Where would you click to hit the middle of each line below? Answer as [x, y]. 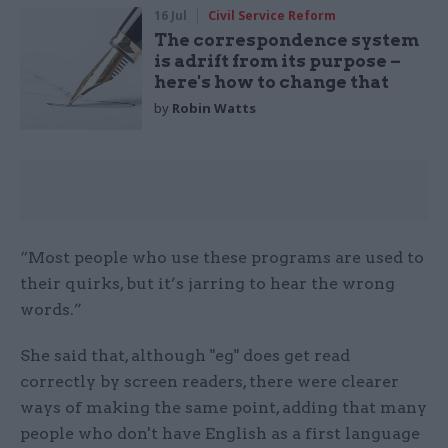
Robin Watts [214, 108]
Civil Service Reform [272, 16]
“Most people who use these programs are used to [222, 257]
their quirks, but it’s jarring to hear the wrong [207, 283]
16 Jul [171, 16]
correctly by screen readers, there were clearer [209, 381]
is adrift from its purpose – [278, 61]
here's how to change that [272, 82]
